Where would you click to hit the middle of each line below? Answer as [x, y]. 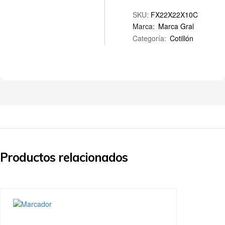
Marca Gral [176, 26]
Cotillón [182, 38]
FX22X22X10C [175, 15]
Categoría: [151, 38]
